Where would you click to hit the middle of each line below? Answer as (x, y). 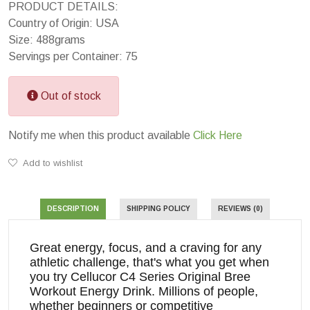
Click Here (218, 135)
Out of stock (69, 95)
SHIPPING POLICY (158, 208)
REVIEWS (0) (240, 208)
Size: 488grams (47, 39)
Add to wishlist (52, 163)
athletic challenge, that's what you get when (149, 262)
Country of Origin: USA (64, 23)
